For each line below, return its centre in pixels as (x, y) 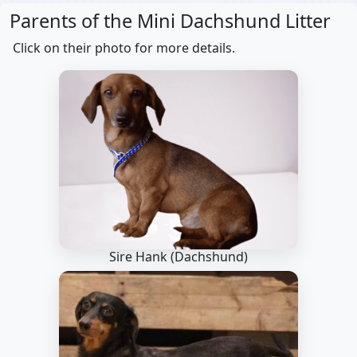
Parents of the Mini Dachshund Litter (170, 21)
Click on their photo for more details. (124, 48)
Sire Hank (140, 257)
